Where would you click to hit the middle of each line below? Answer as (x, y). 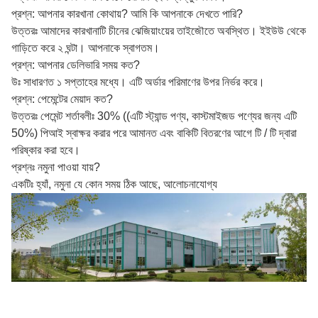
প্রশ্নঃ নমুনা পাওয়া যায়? (56, 167)
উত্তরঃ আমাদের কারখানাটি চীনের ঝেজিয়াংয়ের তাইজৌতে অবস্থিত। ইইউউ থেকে (159, 31)
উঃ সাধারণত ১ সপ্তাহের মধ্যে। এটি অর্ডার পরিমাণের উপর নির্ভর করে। (138, 82)
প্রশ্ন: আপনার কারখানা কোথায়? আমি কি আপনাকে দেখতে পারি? (127, 13)
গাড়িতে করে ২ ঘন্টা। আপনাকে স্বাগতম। (86, 48)
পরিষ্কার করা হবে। (46, 150)
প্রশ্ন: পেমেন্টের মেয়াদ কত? (62, 99)
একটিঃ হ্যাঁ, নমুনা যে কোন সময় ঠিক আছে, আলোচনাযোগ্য (114, 184)
